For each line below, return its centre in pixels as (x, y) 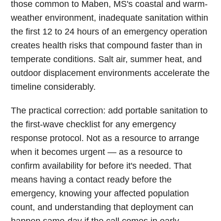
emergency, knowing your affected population (100, 193)
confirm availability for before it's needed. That (101, 166)
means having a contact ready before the (92, 180)
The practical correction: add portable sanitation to (110, 110)
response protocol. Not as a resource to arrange (105, 138)
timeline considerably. (54, 87)
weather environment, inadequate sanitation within (110, 18)
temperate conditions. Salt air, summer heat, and (107, 59)
